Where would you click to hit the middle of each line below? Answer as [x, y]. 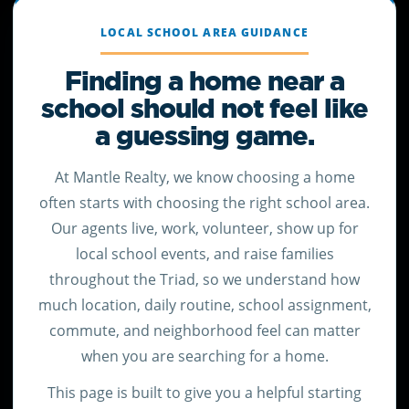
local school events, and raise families [204, 254]
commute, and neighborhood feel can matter [204, 330]
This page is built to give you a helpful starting [204, 393]
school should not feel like [204, 109]
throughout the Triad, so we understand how [204, 279]
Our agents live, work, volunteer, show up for [204, 228]
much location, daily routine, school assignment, [204, 305]
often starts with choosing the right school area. [204, 203]
